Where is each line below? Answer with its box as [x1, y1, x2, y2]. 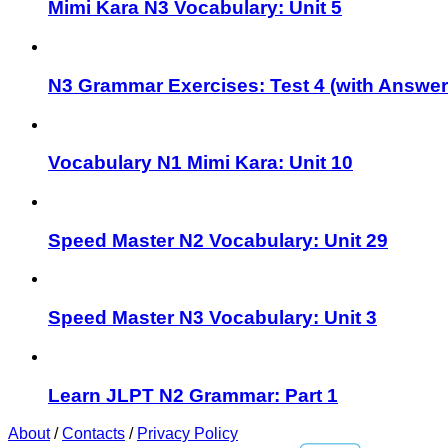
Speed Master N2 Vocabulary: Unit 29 [48, 229, 388, 251]
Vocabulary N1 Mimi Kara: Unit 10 [48, 152, 353, 174]
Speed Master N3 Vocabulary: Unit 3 [48, 307, 377, 329]
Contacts [62, 425, 125, 443]
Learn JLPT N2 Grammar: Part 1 [48, 384, 338, 406]
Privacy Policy [137, 425, 238, 443]
